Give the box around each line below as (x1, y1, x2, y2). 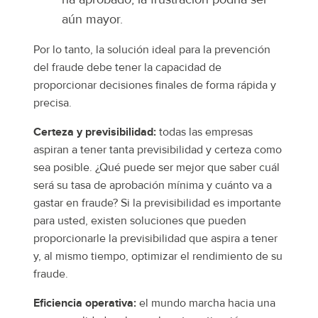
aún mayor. (62, 11, 123, 28)
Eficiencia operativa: (33, 296, 136, 311)
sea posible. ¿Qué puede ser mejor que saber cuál (33, 160, 280, 175)
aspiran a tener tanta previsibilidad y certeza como (33, 143, 282, 158)
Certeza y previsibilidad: (33, 125, 156, 140)
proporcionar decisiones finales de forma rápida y (33, 78, 276, 93)
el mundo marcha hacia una (136, 296, 275, 311)
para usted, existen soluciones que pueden (33, 214, 246, 229)
